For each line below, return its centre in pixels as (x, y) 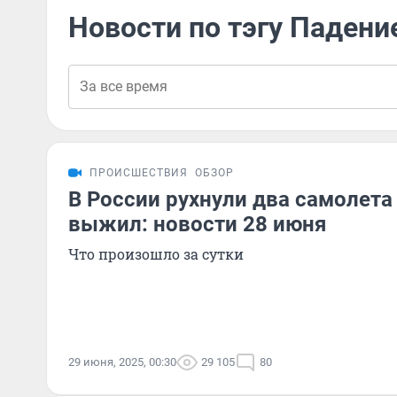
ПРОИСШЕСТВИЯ (139, 173)
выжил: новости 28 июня (197, 224)
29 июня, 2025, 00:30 (122, 362)
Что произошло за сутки (156, 254)
